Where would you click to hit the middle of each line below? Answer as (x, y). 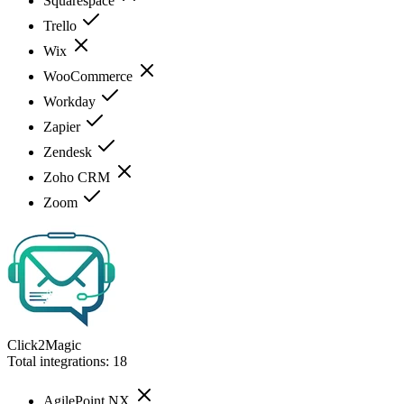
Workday (71, 101)
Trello (62, 25)
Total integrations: (60, 361)
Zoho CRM (78, 177)
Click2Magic (44, 344)
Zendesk (69, 151)
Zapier (64, 126)
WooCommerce (90, 76)
